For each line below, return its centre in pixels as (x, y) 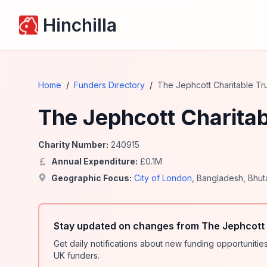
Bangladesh (220, 178)
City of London (163, 178)
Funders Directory (109, 85)
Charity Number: (73, 145)
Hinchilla (80, 25)
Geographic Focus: (91, 178)
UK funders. (77, 255)
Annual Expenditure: (94, 161)
